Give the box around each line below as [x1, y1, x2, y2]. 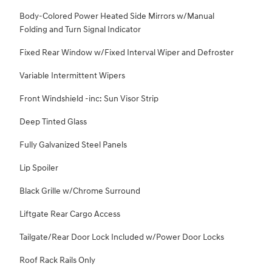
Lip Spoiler [19, 163, 58, 174]
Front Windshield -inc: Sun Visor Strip [19, 93, 158, 104]
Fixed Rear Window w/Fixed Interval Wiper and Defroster [19, 47, 234, 58]
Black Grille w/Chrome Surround [19, 186, 140, 197]
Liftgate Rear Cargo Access [19, 209, 120, 220]
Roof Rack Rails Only [19, 255, 95, 266]
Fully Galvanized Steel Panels [19, 140, 127, 151]
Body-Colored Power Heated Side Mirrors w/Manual [19, 11, 214, 22]
